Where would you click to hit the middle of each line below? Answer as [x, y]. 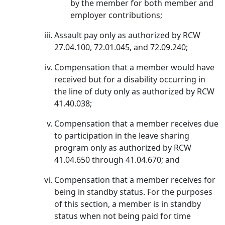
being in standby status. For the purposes [133, 192]
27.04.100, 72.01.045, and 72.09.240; [121, 47]
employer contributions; [116, 15]
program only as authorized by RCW [123, 148]
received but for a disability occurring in [130, 79]
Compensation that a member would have [134, 67]
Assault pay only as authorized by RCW [127, 35]
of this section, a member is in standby [128, 204]
